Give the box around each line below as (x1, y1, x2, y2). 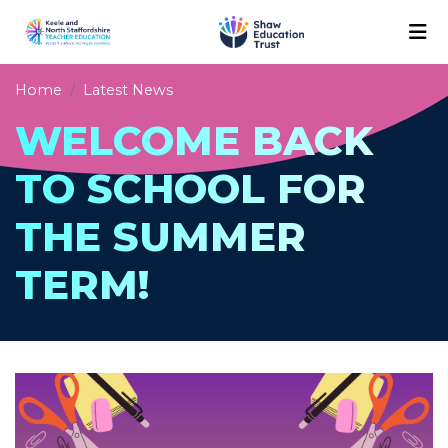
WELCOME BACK (15, 115, 373, 165)
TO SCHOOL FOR (15, 163, 366, 213)
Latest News (83, 80, 173, 99)
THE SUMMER (15, 211, 306, 261)
